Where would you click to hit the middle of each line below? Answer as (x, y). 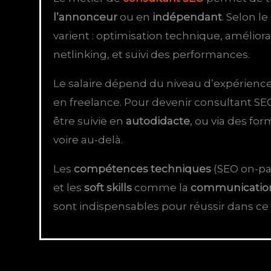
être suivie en (90, 121)
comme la (162, 187)
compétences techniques (143, 168)
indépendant (188, 17)
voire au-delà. (88, 139)
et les (69, 187)
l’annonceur (86, 17)
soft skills (108, 187)
